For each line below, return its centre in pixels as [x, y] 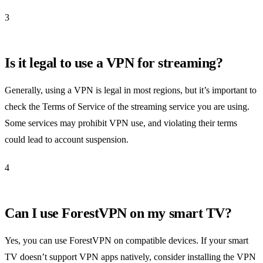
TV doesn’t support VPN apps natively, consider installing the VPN [130, 257]
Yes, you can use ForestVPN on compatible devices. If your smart [127, 240]
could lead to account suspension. [67, 139]
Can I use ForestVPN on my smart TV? [118, 213]
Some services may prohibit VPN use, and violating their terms [121, 123]
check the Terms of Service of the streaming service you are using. [127, 106]
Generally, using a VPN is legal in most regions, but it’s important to [131, 90]
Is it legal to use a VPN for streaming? [114, 63]
